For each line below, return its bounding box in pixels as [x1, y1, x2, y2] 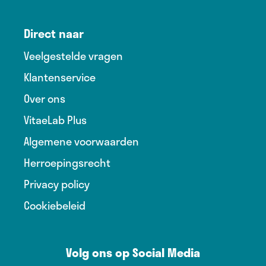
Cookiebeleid [24, 197, 85, 214]
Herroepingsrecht [24, 154, 110, 171]
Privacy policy [24, 175, 90, 192]
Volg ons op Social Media [66, 243, 200, 261]
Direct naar [24, 24, 84, 42]
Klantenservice [24, 68, 96, 85]
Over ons [24, 90, 65, 107]
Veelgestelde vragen [24, 47, 123, 64]
